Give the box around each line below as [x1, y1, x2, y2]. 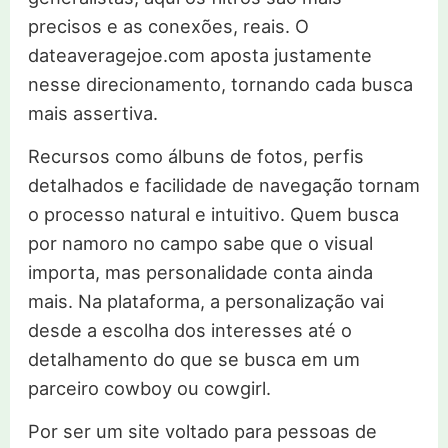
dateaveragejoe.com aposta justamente [27, 44, 372, 67]
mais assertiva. [27, 102, 158, 125]
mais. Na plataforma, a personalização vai [27, 290, 384, 313]
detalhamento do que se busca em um [27, 348, 360, 371]
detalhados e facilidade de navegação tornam [27, 174, 420, 197]
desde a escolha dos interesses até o [27, 319, 352, 342]
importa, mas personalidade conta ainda [27, 261, 373, 284]
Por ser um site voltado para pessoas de [27, 420, 377, 443]
